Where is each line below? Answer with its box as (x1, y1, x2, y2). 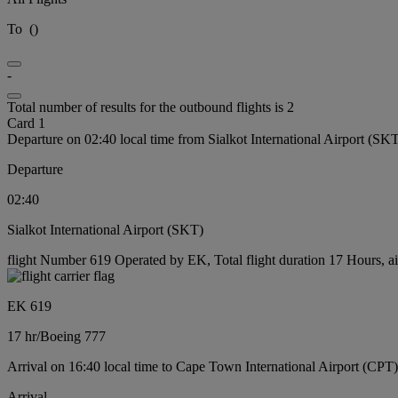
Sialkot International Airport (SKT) (7, 221, 203, 237)
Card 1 (7, 115, 45, 131)
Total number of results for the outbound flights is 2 (7, 99, 294, 115)
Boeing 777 (40, 328, 106, 344)
